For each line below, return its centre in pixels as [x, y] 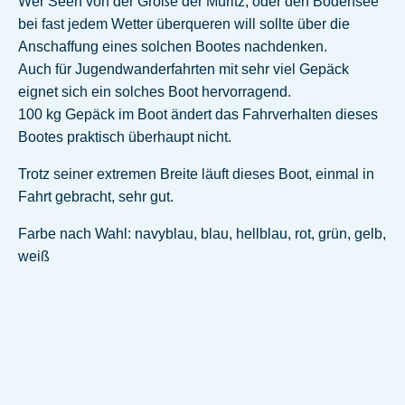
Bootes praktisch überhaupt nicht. [125, 137]
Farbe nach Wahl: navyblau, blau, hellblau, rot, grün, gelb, [202, 234]
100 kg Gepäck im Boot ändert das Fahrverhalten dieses [198, 115]
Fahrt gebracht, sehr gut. [96, 197]
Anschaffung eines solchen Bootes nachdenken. [173, 47]
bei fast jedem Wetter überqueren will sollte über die [184, 24]
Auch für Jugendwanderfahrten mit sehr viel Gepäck [184, 70]
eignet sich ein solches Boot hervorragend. [155, 92]
